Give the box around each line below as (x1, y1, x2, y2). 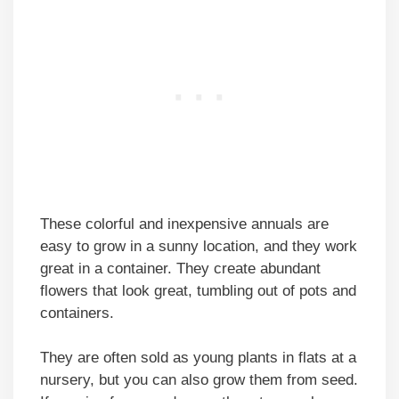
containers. (40, 304, 114, 322)
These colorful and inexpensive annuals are (40, 215, 329, 232)
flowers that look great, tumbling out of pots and (40, 281, 356, 299)
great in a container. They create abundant (40, 259, 321, 277)
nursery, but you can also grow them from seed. (40, 371, 358, 389)
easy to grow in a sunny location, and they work (40, 237, 357, 255)
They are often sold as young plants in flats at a (40, 349, 356, 367)
